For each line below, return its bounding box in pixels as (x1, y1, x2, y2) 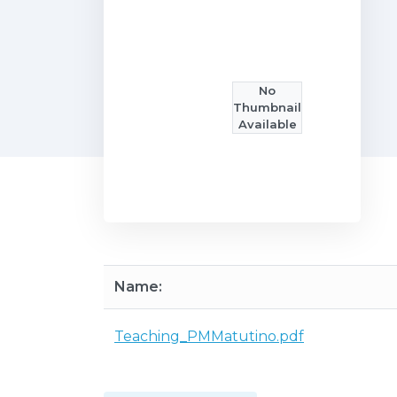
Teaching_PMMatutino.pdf (114, 328, 304, 345)
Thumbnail (233, 99, 301, 114)
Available (237, 116, 297, 131)
